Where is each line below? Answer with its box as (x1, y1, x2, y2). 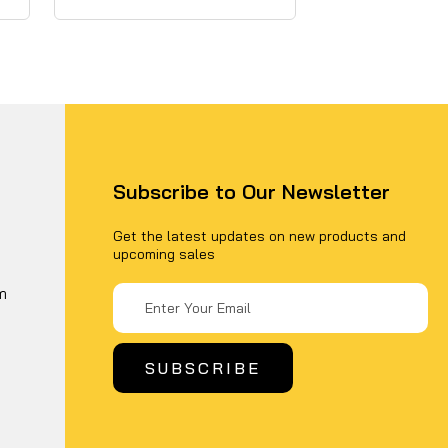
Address (113, 284, 167, 303)
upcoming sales (113, 244, 215, 263)
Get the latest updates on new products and (113, 226, 406, 245)
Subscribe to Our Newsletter (113, 178, 390, 204)
